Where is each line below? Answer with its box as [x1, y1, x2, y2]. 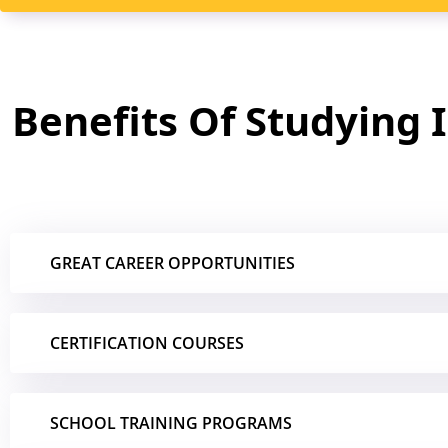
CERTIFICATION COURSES [50, 332, 244, 354]
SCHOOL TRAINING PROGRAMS [50, 412, 292, 434]
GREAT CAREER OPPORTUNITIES [50, 252, 295, 274]
